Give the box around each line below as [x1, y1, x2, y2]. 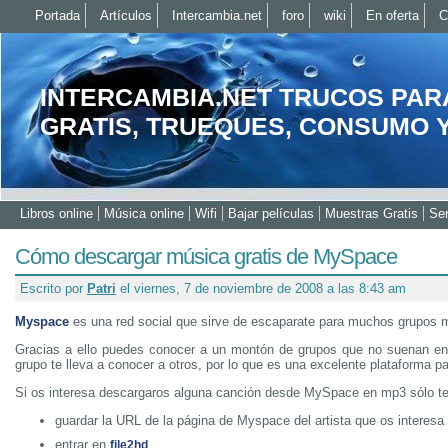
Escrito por [20, 281, 87, 296]
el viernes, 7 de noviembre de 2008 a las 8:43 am [116, 281, 406, 296]
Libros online [20, 206, 93, 221]
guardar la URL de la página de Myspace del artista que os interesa [55, 413, 444, 428]
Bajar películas [228, 206, 314, 221]
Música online [104, 206, 184, 221]
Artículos [100, 8, 152, 23]
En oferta [366, 8, 419, 23]
